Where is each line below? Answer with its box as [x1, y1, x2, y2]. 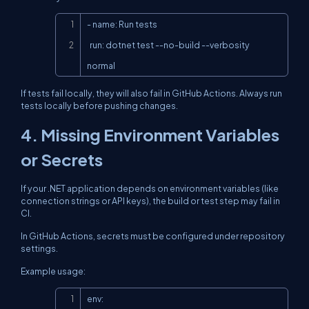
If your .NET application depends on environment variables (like [21, 183, 279, 194]
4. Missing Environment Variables [21, 124, 279, 145]
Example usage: [21, 266, 86, 277]
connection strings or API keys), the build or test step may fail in [21, 195, 280, 206]
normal [87, 60, 115, 71]
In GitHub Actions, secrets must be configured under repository [21, 230, 285, 241]
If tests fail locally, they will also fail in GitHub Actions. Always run [21, 88, 282, 99]
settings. [21, 243, 58, 254]
